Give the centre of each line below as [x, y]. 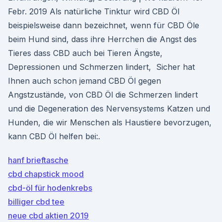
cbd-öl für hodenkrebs [50, 188]
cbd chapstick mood [46, 174]
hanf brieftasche [38, 160]
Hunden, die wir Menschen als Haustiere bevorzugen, [110, 122]
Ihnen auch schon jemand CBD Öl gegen [84, 81]
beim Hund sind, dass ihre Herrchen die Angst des [102, 39]
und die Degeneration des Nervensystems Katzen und [109, 109]
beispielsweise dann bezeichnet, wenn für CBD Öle [104, 25]
